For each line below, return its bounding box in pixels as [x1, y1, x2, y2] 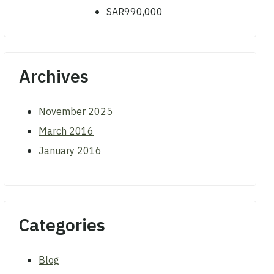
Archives [19, 64, 89, 90]
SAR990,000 [106, 5, 163, 20]
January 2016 [39, 144, 102, 158]
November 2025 [39, 105, 113, 119]
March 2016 [39, 124, 94, 139]
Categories [19, 213, 106, 239]
